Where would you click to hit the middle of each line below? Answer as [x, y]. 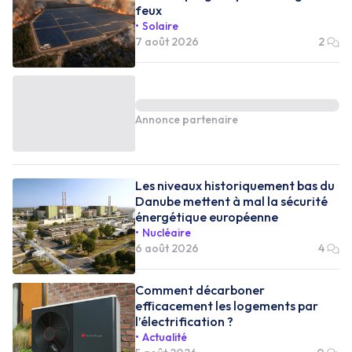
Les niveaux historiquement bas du [235, 185]
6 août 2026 [167, 248]
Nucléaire [167, 232]
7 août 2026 [167, 41]
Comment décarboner [200, 290]
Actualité [165, 337]
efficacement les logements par [227, 305]
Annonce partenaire [187, 119]
